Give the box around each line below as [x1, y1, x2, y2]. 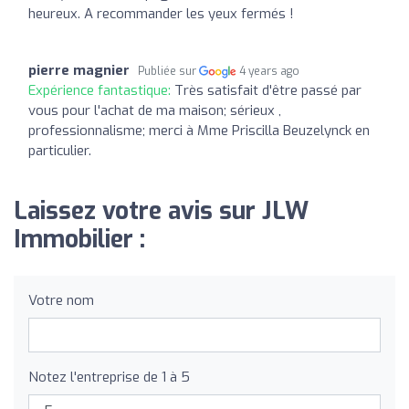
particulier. [28, 141, 91, 160]
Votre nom [28, 290, 94, 309]
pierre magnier [28, 60, 130, 79]
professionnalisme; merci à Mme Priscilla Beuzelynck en [28, 121, 370, 140]
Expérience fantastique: [28, 80, 174, 100]
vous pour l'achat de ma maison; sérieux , [28, 100, 281, 120]
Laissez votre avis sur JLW [14, 194, 309, 227]
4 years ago [239, 63, 300, 79]
